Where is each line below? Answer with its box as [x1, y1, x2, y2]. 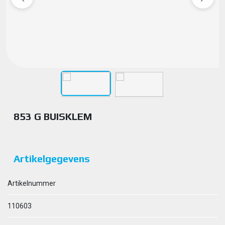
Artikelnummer [8, 179, 56, 187]
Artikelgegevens [14, 153, 90, 164]
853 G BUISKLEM [14, 110, 92, 122]
